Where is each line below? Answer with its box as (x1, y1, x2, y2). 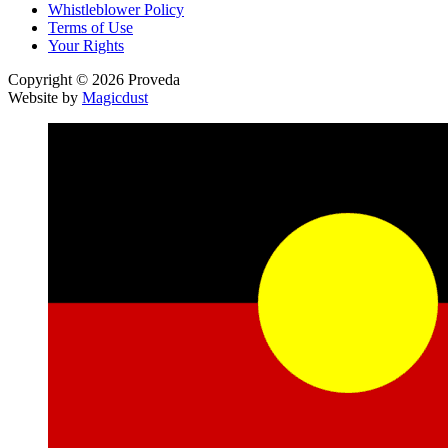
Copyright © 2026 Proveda (8, 70, 180, 88)
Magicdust (82, 88, 148, 106)
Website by (8, 88, 82, 106)
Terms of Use (48, 18, 133, 36)
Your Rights (48, 36, 124, 54)
